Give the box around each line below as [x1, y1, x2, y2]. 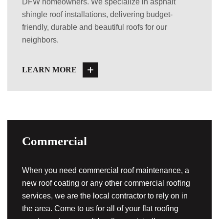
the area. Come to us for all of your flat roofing [22, 204, 178, 213]
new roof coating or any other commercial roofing [22, 179, 190, 187]
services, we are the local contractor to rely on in [22, 192, 188, 200]
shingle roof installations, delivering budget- [22, 10, 173, 19]
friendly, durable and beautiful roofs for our [22, 23, 167, 31]
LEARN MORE [22, 66, 77, 74]
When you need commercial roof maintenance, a [22, 166, 189, 175]
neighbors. [22, 36, 59, 44]
